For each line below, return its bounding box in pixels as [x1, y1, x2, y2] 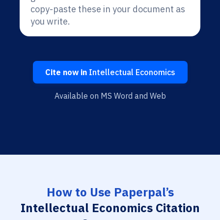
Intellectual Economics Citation [20, 200, 200, 216]
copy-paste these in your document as [30, 3, 185, 15]
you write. [30, 16, 70, 27]
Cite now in [45, 67, 87, 77]
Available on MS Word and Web [54, 91, 166, 101]
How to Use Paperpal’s [46, 184, 174, 200]
